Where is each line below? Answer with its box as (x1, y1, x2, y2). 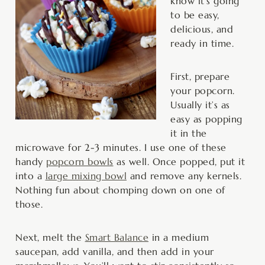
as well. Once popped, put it (113, 155, 245, 167)
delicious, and (170, 22, 233, 35)
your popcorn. (170, 84, 235, 96)
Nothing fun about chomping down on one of (15, 183, 225, 196)
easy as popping (170, 112, 243, 125)
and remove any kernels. (127, 169, 241, 182)
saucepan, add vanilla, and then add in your (15, 245, 214, 257)
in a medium (148, 231, 209, 243)
